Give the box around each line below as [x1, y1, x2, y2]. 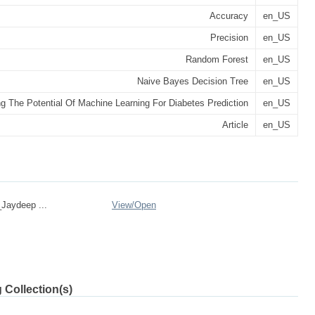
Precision [210, 32, 248, 43]
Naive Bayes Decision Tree [137, 76, 248, 86]
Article [222, 120, 248, 130]
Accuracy [210, 11, 248, 21]
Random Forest [186, 54, 248, 65]
